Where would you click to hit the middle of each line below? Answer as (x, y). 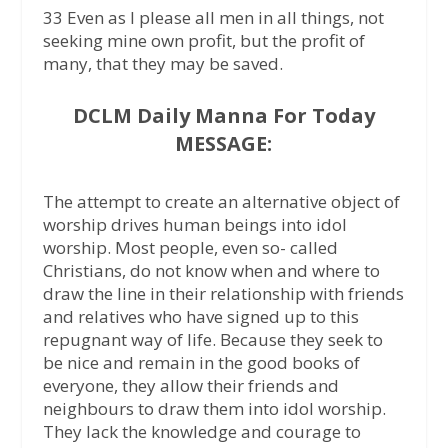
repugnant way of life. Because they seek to (212, 339)
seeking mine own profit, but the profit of (203, 40)
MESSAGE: (224, 143)
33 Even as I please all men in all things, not (213, 17)
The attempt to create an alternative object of (221, 201)
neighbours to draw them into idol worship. (214, 408)
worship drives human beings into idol (194, 224)
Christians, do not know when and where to (211, 270)
